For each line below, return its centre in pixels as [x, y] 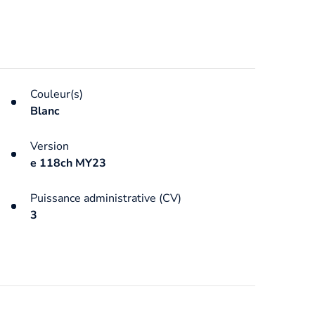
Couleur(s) [56, 94]
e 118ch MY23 [68, 163]
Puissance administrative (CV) [105, 198]
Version [49, 146]
